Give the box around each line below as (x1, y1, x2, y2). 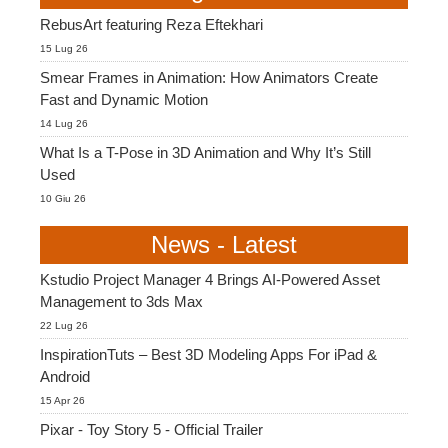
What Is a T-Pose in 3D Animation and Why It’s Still (40, 143, 371, 161)
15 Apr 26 (40, 394, 85, 406)
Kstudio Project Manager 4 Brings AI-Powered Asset (40, 270, 380, 288)
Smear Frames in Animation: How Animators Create (40, 68, 378, 86)
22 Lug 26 (40, 319, 88, 331)
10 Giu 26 (40, 192, 86, 204)
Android (40, 367, 90, 385)
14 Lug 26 (40, 117, 88, 129)
